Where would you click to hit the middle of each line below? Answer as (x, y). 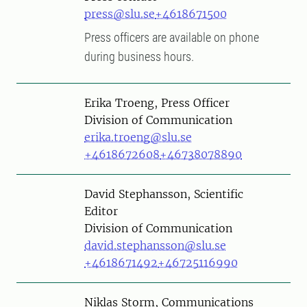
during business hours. (140, 57)
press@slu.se (120, 14)
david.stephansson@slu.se (155, 245)
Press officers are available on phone (172, 37)
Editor (101, 211)
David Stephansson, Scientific (164, 194)
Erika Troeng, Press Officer (157, 103)
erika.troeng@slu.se (138, 137)
